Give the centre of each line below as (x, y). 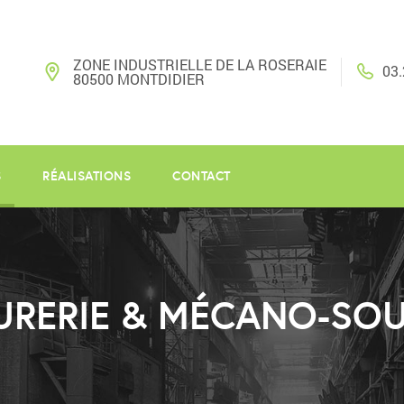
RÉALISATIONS (87, 176)
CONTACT (202, 176)
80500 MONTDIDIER (139, 79)
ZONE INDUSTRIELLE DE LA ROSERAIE (200, 65)
